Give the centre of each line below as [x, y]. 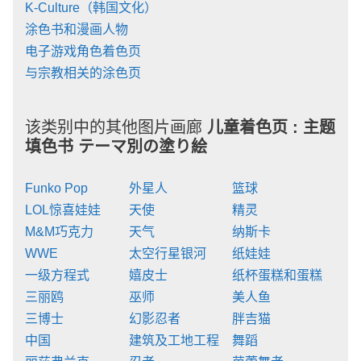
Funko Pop [56, 188]
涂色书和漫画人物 [77, 29]
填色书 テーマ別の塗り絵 [116, 146]
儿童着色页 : [255, 127]
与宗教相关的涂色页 [83, 73]
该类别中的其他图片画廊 [116, 127]
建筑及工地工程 [174, 340]
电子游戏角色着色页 [83, 51]
